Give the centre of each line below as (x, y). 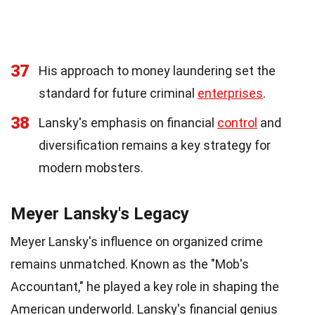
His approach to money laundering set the (157, 70)
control (237, 122)
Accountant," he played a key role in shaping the (145, 286)
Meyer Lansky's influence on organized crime (137, 241)
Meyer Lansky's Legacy (100, 213)
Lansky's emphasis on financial (128, 122)
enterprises (230, 93)
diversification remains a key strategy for (155, 145)
